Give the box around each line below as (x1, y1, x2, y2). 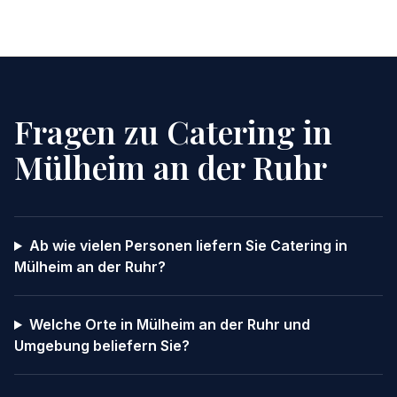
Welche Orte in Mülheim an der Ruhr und (28, 315, 310, 333)
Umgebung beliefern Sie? (14, 337, 190, 354)
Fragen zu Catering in (14, 110, 332, 152)
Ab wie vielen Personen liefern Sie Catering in (28, 237, 347, 254)
